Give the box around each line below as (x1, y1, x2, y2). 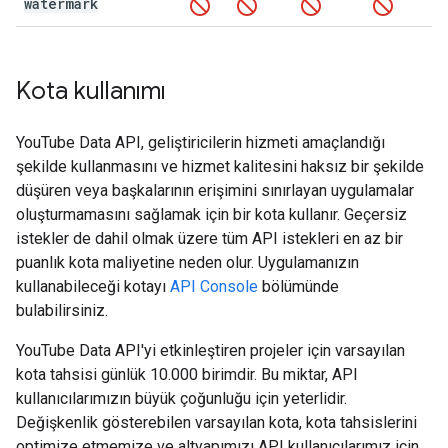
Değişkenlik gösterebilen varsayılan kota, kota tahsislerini (16, 413, 417, 432)
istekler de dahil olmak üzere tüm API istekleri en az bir (16, 229, 403, 248)
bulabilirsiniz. (16, 301, 108, 320)
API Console (170, 277, 258, 296)
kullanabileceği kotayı (16, 277, 170, 296)
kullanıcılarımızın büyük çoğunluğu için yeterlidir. (16, 389, 347, 408)
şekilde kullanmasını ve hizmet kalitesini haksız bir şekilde (16, 157, 424, 176)
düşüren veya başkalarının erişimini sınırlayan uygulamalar (16, 181, 414, 200)
